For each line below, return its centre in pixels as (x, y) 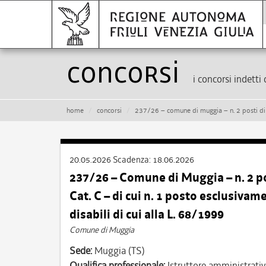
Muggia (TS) (118, 251)
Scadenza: (133, 160)
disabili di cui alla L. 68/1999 (147, 214)
